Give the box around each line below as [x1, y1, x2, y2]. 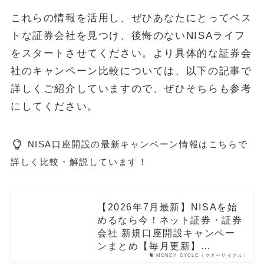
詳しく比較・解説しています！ [10, 157, 148, 167]
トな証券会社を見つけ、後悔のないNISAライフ [10, 30, 246, 42]
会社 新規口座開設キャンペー [97, 227, 236, 239]
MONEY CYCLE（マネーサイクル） [156, 253, 249, 259]
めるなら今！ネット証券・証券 [97, 214, 243, 226]
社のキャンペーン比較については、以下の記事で [10, 65, 252, 77]
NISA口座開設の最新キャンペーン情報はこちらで [27, 139, 248, 150]
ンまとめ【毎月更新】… [97, 240, 212, 252]
